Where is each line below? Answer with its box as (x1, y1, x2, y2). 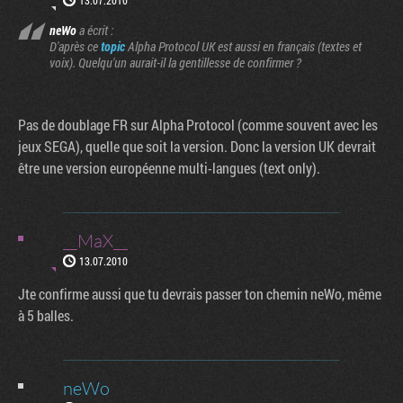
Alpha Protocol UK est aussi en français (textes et (125, 38, 362, 55)
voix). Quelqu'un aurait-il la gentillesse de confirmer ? (49, 54, 301, 71)
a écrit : (76, 22, 113, 39)
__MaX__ (63, 229, 128, 252)
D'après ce (49, 38, 101, 55)
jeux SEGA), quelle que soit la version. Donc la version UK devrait (18, 137, 376, 156)
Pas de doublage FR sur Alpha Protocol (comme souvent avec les (18, 115, 378, 134)
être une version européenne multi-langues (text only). (18, 158, 320, 177)
